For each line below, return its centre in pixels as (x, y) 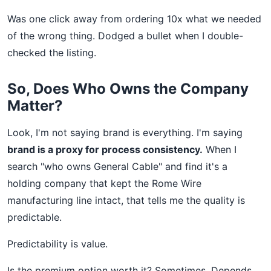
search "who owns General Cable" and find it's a (117, 166)
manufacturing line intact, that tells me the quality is (126, 200)
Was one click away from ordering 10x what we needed (134, 19)
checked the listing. (52, 53)
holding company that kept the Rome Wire (104, 183)
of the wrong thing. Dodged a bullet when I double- (125, 36)
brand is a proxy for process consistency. (105, 149)
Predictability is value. (57, 244)
